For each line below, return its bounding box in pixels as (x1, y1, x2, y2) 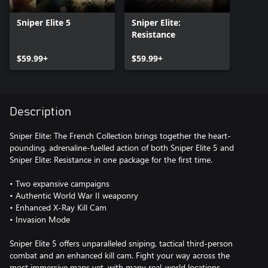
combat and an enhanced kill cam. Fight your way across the (10, 249, 230, 261)
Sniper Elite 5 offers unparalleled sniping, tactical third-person (10, 237, 233, 249)
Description (10, 105, 71, 118)
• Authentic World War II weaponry (10, 189, 138, 201)
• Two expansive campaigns (10, 177, 109, 189)
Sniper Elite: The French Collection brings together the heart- (10, 129, 231, 141)
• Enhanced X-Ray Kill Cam (10, 201, 106, 213)
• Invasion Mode (10, 213, 70, 225)
